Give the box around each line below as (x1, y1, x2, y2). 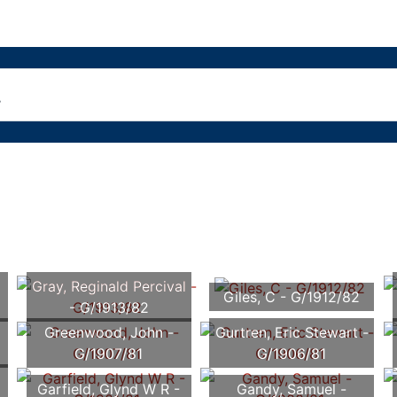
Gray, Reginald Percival (31, 277, 186, 296)
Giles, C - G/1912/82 (223, 288, 361, 307)
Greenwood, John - (43, 323, 174, 342)
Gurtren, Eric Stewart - (214, 323, 369, 342)
